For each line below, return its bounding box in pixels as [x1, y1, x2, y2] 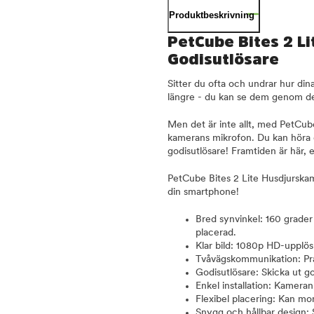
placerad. [196, 227, 236, 238]
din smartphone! [168, 186, 239, 198]
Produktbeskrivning [169, 9, 254, 20]
